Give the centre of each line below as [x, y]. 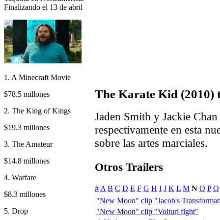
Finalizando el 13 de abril [43, 7]
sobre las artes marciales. [151, 143]
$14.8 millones [27, 161]
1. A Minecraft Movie [37, 77]
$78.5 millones [27, 94]
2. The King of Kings [37, 110]
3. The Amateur [28, 144]
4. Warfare [20, 177]
